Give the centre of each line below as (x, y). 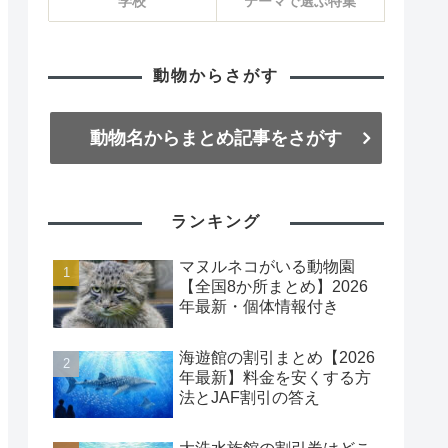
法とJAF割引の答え (249, 397)
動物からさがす (216, 76)
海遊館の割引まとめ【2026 (277, 357)
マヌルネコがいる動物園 (267, 266)
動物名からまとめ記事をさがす (216, 138)
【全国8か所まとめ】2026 (273, 286)
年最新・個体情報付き (259, 306)
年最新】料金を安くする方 (275, 377)
